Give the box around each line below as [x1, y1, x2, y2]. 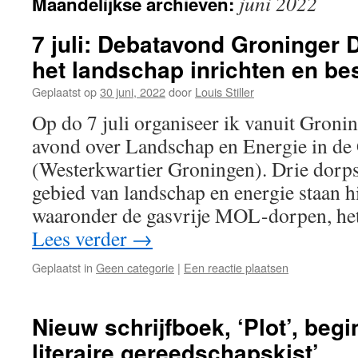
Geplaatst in [32, 259, 93, 276]
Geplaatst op [32, 83, 97, 100]
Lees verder [32, 225, 132, 252]
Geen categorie [96, 259, 174, 276]
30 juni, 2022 [100, 83, 165, 100]
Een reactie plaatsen [184, 259, 288, 276]
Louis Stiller [195, 83, 254, 100]
